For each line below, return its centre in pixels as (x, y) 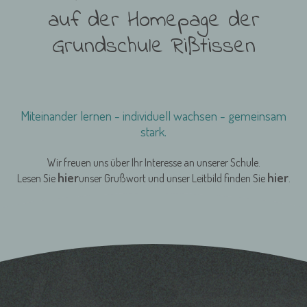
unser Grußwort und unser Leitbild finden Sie (173, 178)
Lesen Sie (37, 178)
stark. (153, 131)
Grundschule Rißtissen (153, 47)
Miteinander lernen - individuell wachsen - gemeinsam (153, 115)
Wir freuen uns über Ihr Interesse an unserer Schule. (153, 162)
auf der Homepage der (153, 21)
